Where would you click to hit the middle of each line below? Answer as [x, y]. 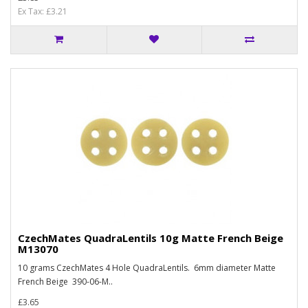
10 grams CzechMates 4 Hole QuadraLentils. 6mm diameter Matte [147, 268]
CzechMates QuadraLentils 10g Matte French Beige [151, 238]
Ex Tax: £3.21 [43, 11]
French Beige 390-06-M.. [65, 282]
